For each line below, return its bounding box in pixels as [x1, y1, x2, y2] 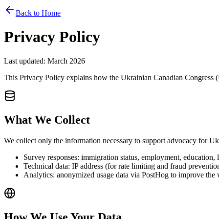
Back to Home [16, 9, 61, 17]
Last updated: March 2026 [4, 56, 85, 65]
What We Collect [4, 113, 90, 126]
